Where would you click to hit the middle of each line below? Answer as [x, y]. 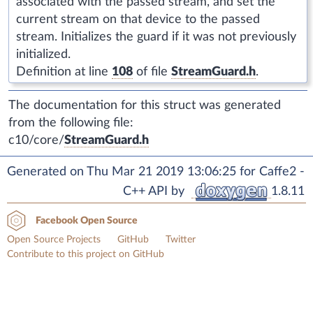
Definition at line [64, 72]
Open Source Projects [54, 239]
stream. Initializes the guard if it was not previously [156, 37]
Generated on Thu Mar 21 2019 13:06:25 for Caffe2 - [156, 172]
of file [152, 72]
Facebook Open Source [87, 220]
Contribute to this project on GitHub [86, 254]
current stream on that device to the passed [138, 19]
